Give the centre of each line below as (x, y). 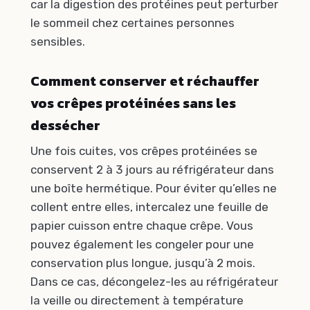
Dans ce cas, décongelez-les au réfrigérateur (154, 282)
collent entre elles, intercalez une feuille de (149, 207)
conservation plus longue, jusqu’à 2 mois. (143, 263)
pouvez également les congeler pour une (142, 245)
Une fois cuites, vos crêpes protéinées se (144, 151)
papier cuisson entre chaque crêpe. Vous (142, 226)
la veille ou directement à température (137, 301)
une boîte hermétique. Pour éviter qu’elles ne (154, 189)
